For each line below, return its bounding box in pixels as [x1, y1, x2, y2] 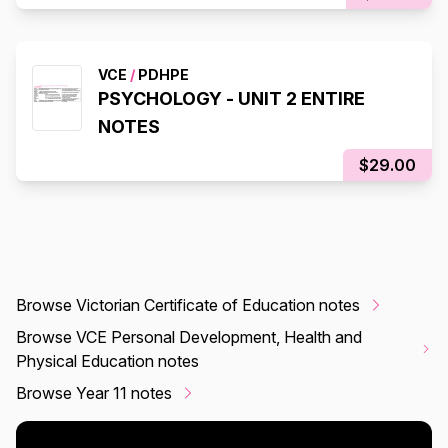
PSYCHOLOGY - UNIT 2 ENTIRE [98, 87, 365, 109]
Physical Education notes [16, 350, 199, 371]
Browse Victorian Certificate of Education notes [16, 294, 360, 315]
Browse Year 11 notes [16, 382, 172, 403]
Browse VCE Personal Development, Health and [16, 326, 362, 347]
